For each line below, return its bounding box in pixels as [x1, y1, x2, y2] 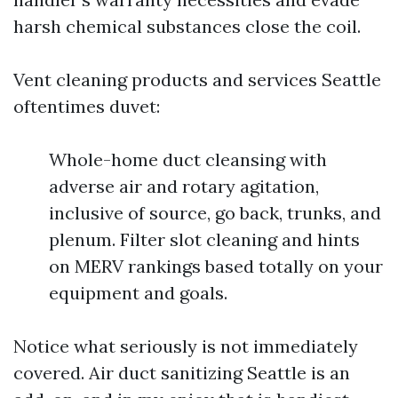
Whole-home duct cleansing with [49, 148, 327, 171]
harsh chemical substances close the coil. [13, 15, 361, 37]
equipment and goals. [49, 282, 227, 304]
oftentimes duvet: [13, 95, 160, 117]
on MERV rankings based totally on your [49, 255, 383, 277]
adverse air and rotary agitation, [49, 175, 319, 197]
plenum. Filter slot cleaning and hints [49, 228, 360, 251]
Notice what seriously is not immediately [13, 335, 358, 357]
